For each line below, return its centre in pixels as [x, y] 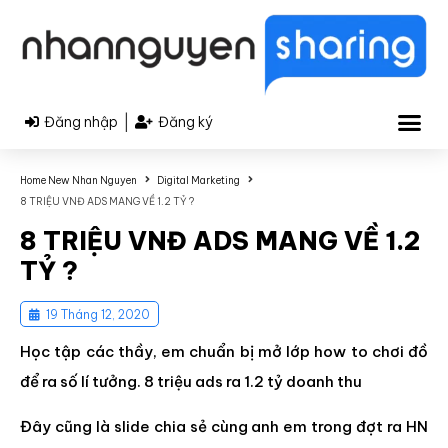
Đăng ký [185, 121]
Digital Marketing [198, 181]
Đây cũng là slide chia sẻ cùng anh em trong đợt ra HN [224, 427]
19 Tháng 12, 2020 [98, 315]
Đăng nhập [81, 121]
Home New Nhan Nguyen [78, 181]
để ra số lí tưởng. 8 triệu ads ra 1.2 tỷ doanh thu [191, 382]
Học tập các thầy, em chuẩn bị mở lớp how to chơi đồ [224, 352]
